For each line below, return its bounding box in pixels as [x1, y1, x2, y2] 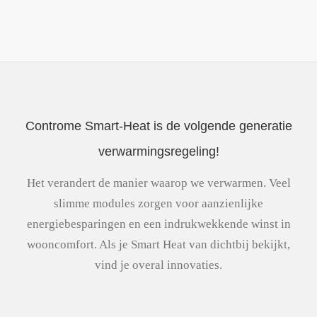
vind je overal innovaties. [95, 258, 222, 272]
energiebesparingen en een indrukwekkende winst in [26, 217, 291, 231]
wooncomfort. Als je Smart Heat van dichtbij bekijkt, [27, 237, 290, 251]
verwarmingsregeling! [98, 144, 219, 158]
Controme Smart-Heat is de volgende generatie [25, 118, 292, 133]
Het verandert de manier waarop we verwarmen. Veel [26, 175, 291, 190]
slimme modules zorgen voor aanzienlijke [54, 196, 263, 210]
